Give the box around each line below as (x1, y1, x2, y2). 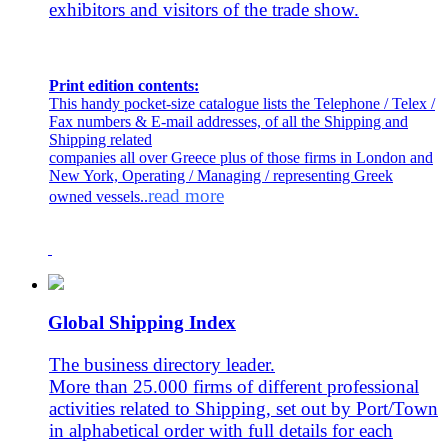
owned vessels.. (49, 187, 148, 205)
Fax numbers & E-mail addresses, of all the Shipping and (49, 112, 408, 130)
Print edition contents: (49, 76, 199, 94)
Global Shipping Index (48, 312, 236, 334)
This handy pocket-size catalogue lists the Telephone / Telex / (49, 94, 435, 112)
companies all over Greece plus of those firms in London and (49, 148, 433, 166)
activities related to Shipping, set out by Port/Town (49, 398, 438, 419)
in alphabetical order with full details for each (49, 420, 393, 441)
